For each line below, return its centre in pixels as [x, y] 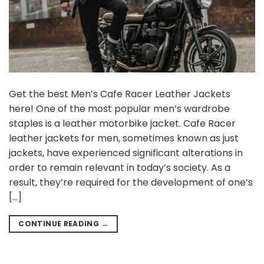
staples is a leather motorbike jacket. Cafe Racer [122, 123]
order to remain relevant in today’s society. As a [120, 167]
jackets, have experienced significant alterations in [126, 153]
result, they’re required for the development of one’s [131, 182]
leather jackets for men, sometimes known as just [124, 138]
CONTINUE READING [60, 223]
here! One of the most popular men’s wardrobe [119, 108]
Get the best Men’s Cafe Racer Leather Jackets [120, 94]
